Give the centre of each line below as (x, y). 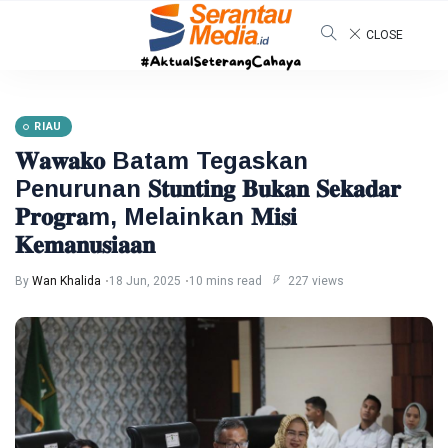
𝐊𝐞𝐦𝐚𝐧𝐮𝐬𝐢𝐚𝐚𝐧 (85, 244)
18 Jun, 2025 (145, 281)
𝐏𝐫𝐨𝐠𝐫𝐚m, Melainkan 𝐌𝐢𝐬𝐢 (156, 216)
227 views (314, 281)
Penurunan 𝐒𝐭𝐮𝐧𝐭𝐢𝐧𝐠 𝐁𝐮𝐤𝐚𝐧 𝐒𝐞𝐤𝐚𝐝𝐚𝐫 (208, 188)
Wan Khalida (66, 281)
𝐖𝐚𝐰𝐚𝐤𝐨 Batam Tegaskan (161, 160)
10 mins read (225, 281)
